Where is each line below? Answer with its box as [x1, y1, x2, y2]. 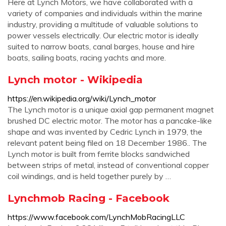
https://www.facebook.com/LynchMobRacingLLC [8, 212, 185, 222]
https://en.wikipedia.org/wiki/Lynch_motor [8, 93, 156, 103]
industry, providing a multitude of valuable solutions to [8, 19, 198, 29]
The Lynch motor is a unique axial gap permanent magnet [8, 104, 214, 115]
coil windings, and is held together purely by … [8, 171, 171, 181]
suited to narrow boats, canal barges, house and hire [8, 41, 195, 51]
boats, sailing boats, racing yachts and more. [8, 52, 166, 63]
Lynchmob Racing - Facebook [8, 192, 169, 204]
